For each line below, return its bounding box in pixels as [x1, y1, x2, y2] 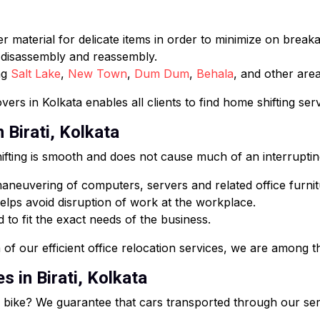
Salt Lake [11, 66, 61, 81]
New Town [68, 66, 127, 81]
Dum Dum [134, 66, 189, 81]
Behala [196, 66, 234, 81]
